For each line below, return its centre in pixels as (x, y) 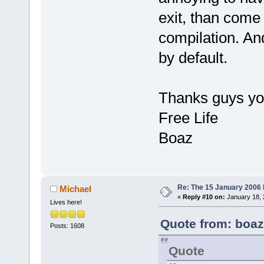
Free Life (188, 118)
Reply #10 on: (204, 197)
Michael (76, 189)
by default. (193, 57)
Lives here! (66, 202)
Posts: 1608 (67, 226)
